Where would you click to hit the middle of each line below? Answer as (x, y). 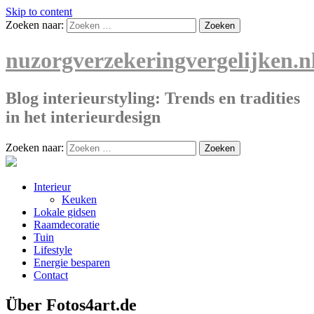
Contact (51, 275)
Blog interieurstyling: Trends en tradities (153, 98)
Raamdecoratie (67, 224)
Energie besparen (72, 262)
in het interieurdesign (83, 117)
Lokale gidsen (65, 212)
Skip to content (39, 12)
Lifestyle (53, 250)
